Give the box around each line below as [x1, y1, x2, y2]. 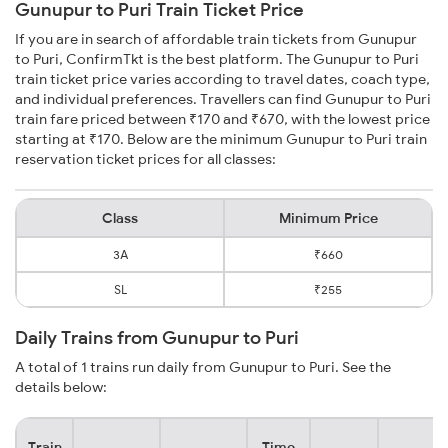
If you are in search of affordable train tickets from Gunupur [15, 30, 417, 49]
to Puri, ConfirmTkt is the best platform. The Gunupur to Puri [15, 50, 419, 69]
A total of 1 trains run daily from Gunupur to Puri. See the [15, 358, 391, 377]
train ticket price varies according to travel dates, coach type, [15, 70, 430, 89]
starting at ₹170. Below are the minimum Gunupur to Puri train [15, 130, 427, 149]
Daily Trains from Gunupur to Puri [15, 326, 299, 350]
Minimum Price [278, 209, 378, 228]
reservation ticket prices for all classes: [15, 150, 276, 169]
